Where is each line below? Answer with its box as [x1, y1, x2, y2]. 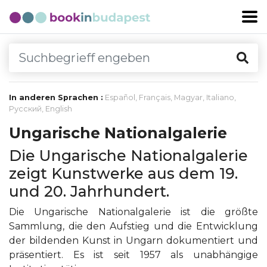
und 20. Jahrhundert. [9, 182, 169, 200]
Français [139, 93, 170, 102]
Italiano [206, 93, 234, 102]
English [45, 104, 72, 113]
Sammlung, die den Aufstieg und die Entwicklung [9, 221, 258, 232]
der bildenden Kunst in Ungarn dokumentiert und [9, 235, 258, 246]
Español [105, 93, 135, 102]
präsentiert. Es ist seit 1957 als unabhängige [9, 249, 258, 260]
